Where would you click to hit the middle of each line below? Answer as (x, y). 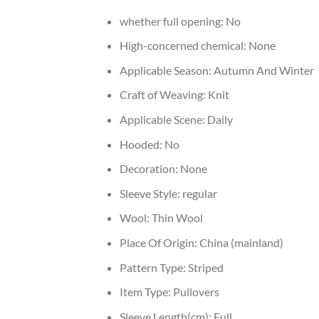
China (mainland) (241, 242)
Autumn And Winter (263, 70)
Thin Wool (177, 218)
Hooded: (142, 144)
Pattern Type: (153, 267)
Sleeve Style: (151, 193)
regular (199, 193)
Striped (205, 267)
